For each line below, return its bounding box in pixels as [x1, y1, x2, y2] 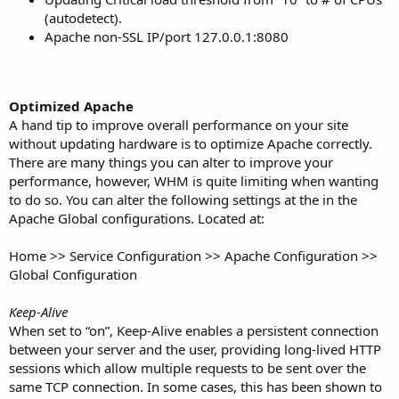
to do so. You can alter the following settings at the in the [9, 190, 357, 208]
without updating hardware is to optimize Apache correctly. [9, 134, 372, 152]
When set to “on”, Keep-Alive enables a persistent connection [9, 321, 379, 339]
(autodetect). [45, 8, 122, 27]
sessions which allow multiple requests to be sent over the [9, 358, 366, 377]
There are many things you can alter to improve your [9, 152, 333, 171]
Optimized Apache [9, 96, 134, 115]
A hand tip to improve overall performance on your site [9, 115, 348, 134]
